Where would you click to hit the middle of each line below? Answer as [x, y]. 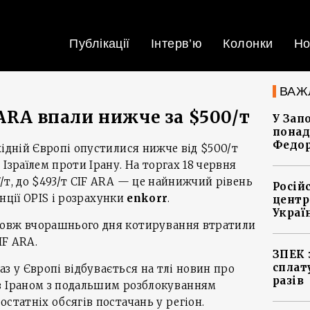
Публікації [100, 44]
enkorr [147, 198]
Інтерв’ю [176, 44]
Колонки [248, 44]
